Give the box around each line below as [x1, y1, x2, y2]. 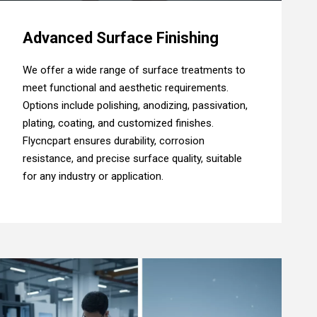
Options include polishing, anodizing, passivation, [22, 99, 248, 113]
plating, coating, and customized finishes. [22, 117, 214, 130]
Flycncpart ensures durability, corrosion [22, 134, 204, 148]
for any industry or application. [22, 170, 163, 183]
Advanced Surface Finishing [22, 29, 219, 47]
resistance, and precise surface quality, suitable [22, 152, 242, 166]
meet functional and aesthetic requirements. [22, 81, 229, 95]
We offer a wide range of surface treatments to [22, 64, 246, 77]
